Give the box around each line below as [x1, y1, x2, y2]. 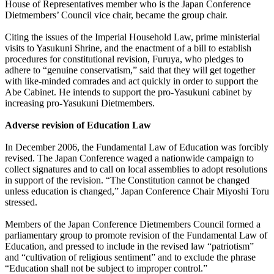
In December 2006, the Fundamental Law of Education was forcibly [5, 142, 268, 153]
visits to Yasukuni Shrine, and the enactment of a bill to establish [5, 43, 251, 54]
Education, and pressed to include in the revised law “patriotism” [5, 241, 254, 252]
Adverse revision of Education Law [5, 120, 151, 131]
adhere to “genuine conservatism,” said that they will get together [5, 65, 255, 76]
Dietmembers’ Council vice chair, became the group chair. [5, 10, 228, 21]
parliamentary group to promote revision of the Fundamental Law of [5, 230, 267, 241]
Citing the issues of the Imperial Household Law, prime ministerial [5, 32, 260, 43]
